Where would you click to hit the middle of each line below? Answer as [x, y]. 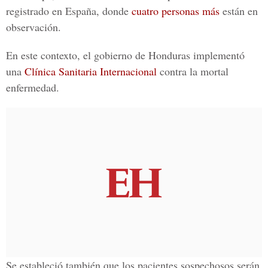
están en [239, 11]
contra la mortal [193, 71]
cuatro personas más [174, 11]
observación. [33, 27]
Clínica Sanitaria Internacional [89, 71]
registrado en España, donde [67, 11]
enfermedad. [33, 87]
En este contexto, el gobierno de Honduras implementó [125, 55]
